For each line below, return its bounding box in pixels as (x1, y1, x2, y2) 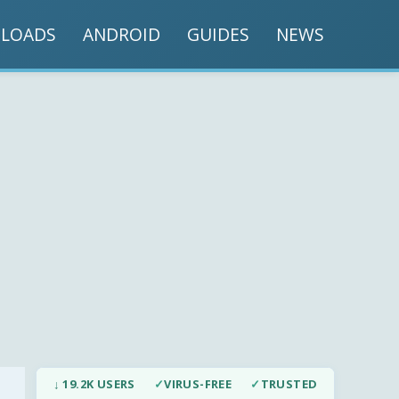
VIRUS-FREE (164, 376, 232, 393)
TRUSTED (260, 376, 318, 393)
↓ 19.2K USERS (53, 376, 135, 393)
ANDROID (83, 21, 160, 46)
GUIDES (187, 21, 249, 46)
